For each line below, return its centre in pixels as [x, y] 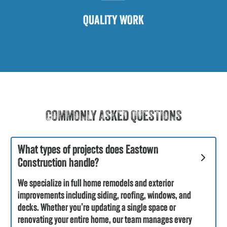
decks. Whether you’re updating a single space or [97, 208]
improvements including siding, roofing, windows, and [104, 196]
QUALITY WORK [113, 21]
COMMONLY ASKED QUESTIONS [113, 117]
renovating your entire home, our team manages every [105, 220]
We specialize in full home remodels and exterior [96, 184]
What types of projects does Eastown [88, 150]
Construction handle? [58, 163]
